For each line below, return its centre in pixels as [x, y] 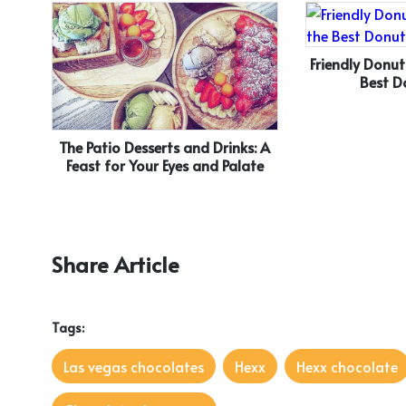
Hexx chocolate [347, 367]
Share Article [116, 265]
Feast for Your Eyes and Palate [164, 164]
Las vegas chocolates [134, 367]
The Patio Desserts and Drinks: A [165, 146]
